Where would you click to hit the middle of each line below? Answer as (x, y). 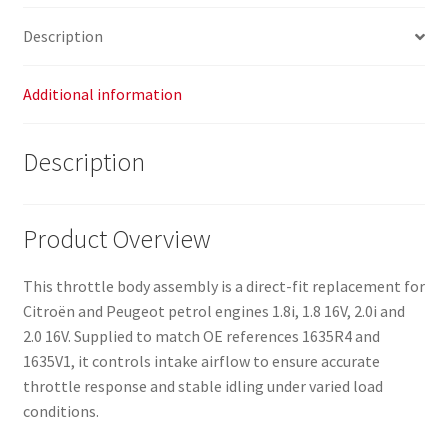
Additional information (102, 94)
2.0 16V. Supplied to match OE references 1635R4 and (201, 335)
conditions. (60, 410)
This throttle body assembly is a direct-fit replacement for (223, 285)
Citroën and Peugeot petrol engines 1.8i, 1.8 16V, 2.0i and (213, 310)
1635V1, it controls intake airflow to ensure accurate (201, 360)
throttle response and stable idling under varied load (202, 385)
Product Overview (116, 238)
